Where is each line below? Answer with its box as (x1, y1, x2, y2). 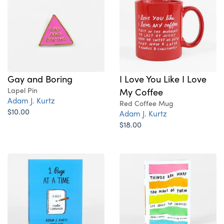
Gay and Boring (7, 71, 72, 85)
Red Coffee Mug (119, 97, 173, 108)
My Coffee (119, 84, 163, 98)
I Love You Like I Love (119, 71, 206, 85)
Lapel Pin (7, 84, 37, 95)
